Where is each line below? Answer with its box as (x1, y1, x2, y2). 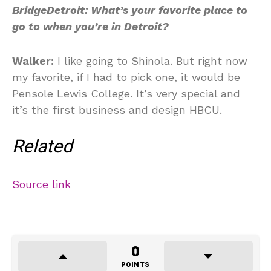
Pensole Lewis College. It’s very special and (12, 87, 240, 100)
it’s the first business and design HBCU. (12, 103, 226, 116)
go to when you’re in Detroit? (12, 20, 172, 33)
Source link (12, 178, 71, 191)
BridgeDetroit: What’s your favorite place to (12, 4, 247, 16)
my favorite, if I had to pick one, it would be (12, 71, 240, 83)
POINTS (120, 260, 150, 270)
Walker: (12, 54, 54, 67)
